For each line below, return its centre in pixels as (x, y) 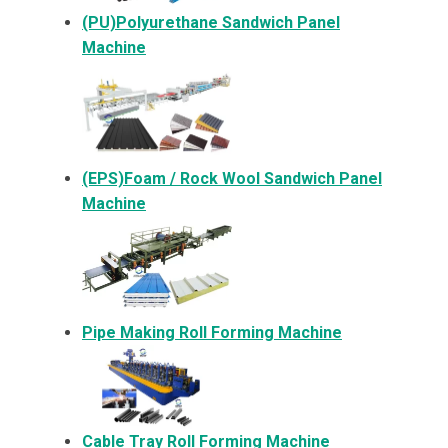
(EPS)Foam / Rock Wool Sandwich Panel (232, 179)
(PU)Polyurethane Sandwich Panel (211, 22)
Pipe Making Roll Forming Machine (212, 332)
